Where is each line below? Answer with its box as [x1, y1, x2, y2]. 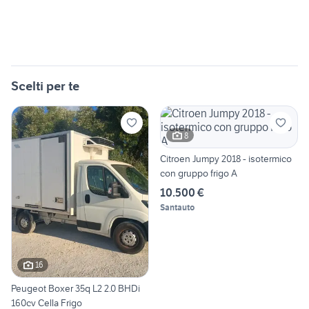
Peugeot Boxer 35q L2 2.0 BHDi [11, 281, 140, 295]
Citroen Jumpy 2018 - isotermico [160, 152, 292, 166]
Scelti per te [11, 78, 79, 94]
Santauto [160, 202, 195, 213]
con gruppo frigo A [160, 167, 237, 180]
